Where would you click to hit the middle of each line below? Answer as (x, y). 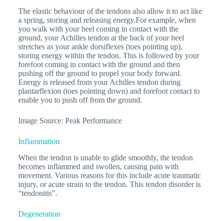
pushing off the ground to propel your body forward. (100, 73)
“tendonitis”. (37, 193)
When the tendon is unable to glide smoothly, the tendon (105, 157)
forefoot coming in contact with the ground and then (99, 64)
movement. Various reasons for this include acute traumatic (109, 175)
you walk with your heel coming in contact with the (98, 29)
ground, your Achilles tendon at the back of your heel (101, 37)
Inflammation (39, 141)
